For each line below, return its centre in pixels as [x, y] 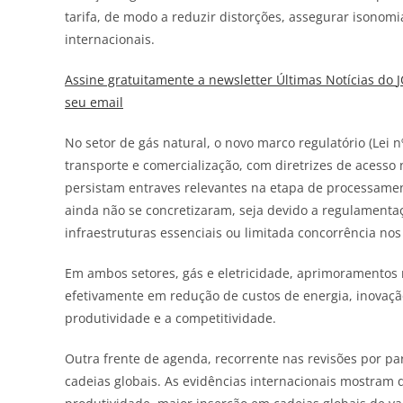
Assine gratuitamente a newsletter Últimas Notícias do [231, 79]
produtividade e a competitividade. [170, 318]
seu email [94, 102]
